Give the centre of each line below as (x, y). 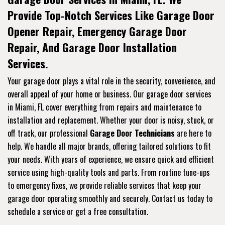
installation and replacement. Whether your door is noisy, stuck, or (111, 120)
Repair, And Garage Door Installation (92, 47)
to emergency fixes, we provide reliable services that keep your (104, 185)
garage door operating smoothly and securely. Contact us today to (110, 198)
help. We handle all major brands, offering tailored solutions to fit (109, 146)
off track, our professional (49, 133)
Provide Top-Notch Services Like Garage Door (111, 15)
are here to (193, 133)
